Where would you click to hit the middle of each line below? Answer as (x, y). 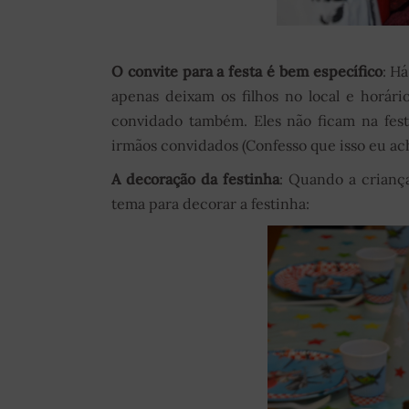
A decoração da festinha (195, 179)
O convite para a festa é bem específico (247, 72)
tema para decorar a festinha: (210, 204)
